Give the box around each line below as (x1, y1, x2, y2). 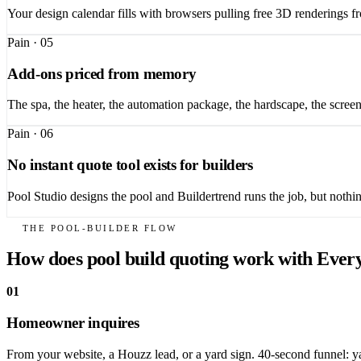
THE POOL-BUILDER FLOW (23, 223, 177, 234)
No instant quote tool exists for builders (7, 156, 253, 174)
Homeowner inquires (6, 313, 139, 331)
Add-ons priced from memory (7, 64, 197, 82)
